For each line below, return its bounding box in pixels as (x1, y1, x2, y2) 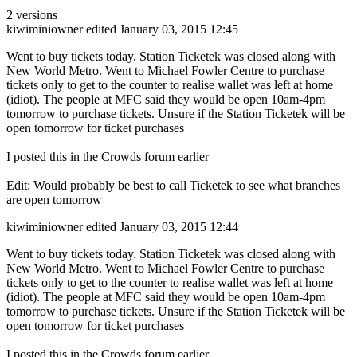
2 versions (6, 8, 57, 22)
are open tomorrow (6, 193, 102, 207)
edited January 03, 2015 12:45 (86, 22, 238, 37)
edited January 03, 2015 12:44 (86, 220, 238, 234)
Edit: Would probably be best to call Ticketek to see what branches (6, 178, 340, 193)
